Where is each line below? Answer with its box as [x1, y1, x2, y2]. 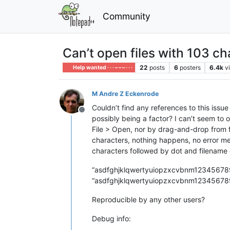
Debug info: [92, 214, 131, 223]
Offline [81, 109, 107, 120]
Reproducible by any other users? [92, 195, 205, 204]
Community [102, 10, 150, 22]
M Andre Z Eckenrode [92, 89, 159, 98]
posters [179, 63, 201, 71]
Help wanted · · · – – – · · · [72, 64, 133, 71]
